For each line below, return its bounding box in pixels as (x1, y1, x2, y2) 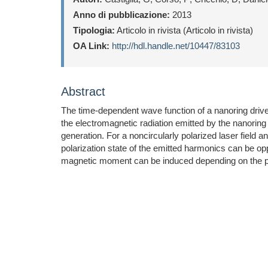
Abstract (61, 85, 105, 98)
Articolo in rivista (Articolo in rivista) (115, 25, 253, 35)
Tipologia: (73, 25, 115, 35)
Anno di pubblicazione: (73, 10, 170, 20)
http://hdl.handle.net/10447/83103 (112, 41, 240, 51)
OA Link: (73, 41, 109, 51)
